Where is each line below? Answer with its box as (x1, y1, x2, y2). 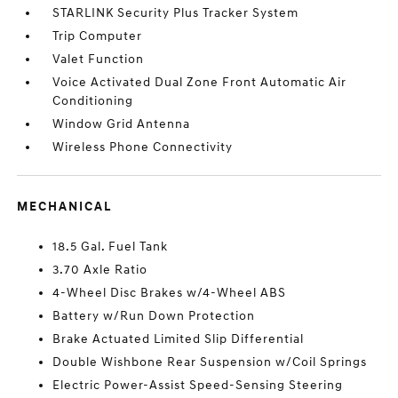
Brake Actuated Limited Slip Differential (52, 331, 305, 347)
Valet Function (52, 52, 145, 68)
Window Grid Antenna (52, 116, 191, 132)
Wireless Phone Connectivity (52, 139, 234, 155)
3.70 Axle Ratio (52, 262, 148, 278)
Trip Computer (52, 28, 143, 44)
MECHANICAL (17, 199, 113, 215)
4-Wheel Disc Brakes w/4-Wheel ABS (52, 285, 287, 301)
